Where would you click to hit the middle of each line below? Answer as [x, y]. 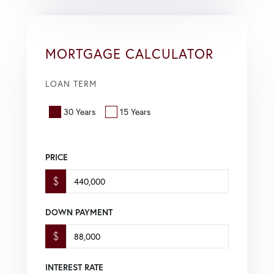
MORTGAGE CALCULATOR [129, 53]
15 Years [135, 112]
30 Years [80, 112]
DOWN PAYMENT [79, 213]
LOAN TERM [71, 83]
